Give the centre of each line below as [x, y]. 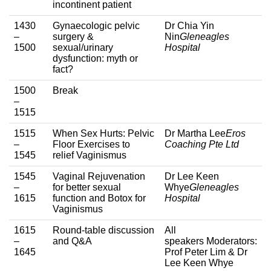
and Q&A [72, 241]
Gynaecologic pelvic [96, 25]
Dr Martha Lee [195, 133]
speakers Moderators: [211, 241]
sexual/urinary [83, 47]
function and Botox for [99, 198]
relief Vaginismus [90, 155]
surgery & [73, 36]
